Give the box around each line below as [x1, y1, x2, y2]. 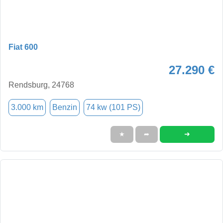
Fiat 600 [8, 42, 38, 51]
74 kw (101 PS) [86, 103, 140, 111]
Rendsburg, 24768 [8, 80, 74, 89]
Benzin [52, 103, 77, 111]
